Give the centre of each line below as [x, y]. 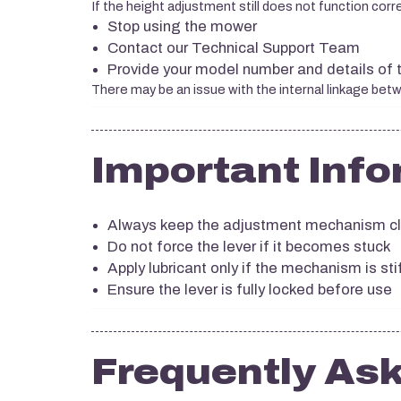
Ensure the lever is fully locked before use [250, 290]
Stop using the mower [182, 26]
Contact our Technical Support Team [234, 48]
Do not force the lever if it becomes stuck [249, 247]
